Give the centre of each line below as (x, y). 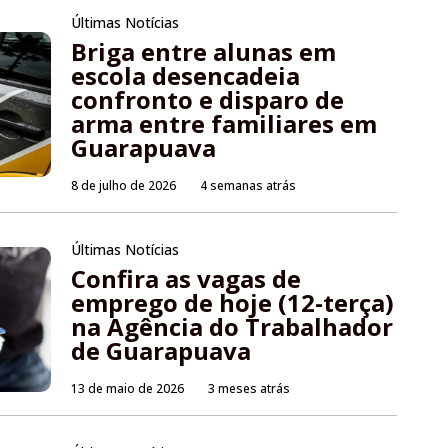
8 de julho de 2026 (124, 186)
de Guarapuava (161, 351)
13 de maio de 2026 (128, 389)
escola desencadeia (186, 76)
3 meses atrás (249, 389)
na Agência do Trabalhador (232, 327)
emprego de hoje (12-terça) (233, 303)
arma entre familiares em (224, 124)
